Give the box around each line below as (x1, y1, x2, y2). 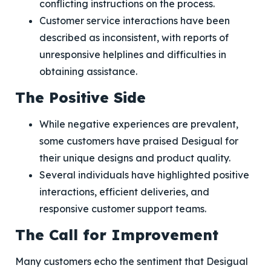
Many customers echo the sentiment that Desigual (15, 255, 248, 267)
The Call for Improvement (15, 226, 218, 244)
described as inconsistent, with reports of (39, 31, 229, 44)
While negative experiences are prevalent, (39, 118, 238, 130)
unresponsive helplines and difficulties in (39, 48, 226, 60)
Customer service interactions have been (39, 15, 230, 27)
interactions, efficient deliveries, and (39, 186, 209, 198)
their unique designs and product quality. (39, 152, 230, 164)
